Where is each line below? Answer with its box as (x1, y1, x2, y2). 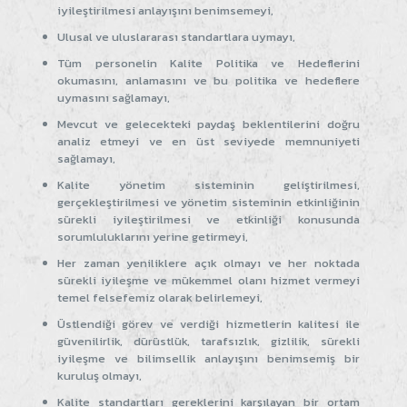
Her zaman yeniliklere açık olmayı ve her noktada (57, 253, 360, 272)
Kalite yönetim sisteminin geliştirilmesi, (57, 175, 360, 194)
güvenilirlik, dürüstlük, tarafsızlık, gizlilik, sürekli (57, 332, 360, 350)
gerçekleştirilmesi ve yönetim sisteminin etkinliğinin (57, 193, 360, 211)
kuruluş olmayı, (57, 366, 142, 384)
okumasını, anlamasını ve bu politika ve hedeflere (57, 71, 360, 89)
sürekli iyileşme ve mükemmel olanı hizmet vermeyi (57, 271, 360, 289)
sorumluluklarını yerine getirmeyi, (57, 227, 248, 245)
